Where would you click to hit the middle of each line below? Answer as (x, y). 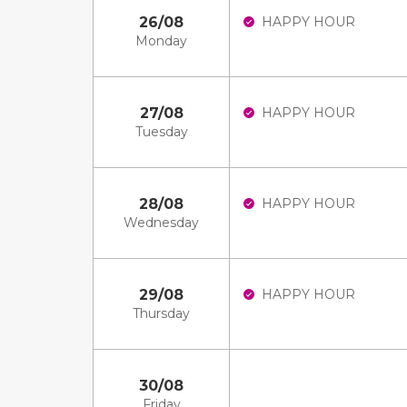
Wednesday (161, 223)
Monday (161, 41)
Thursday (161, 313)
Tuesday (161, 132)
